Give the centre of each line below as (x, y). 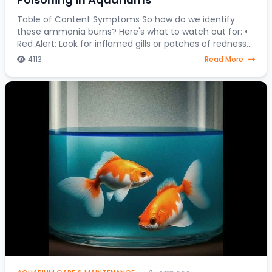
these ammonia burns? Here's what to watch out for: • (131, 31)
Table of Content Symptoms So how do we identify (55, 19)
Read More (225, 59)
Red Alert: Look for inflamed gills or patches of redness (38, 43)
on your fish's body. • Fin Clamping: (132, 56)
